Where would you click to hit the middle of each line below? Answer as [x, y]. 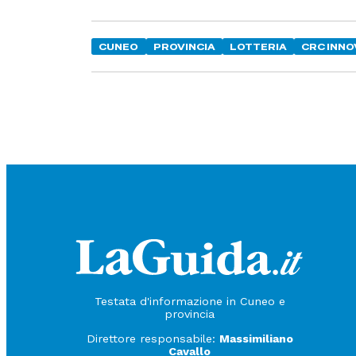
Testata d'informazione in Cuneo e [190, 302]
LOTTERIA [259, 46]
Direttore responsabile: [153, 338]
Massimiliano [256, 338]
